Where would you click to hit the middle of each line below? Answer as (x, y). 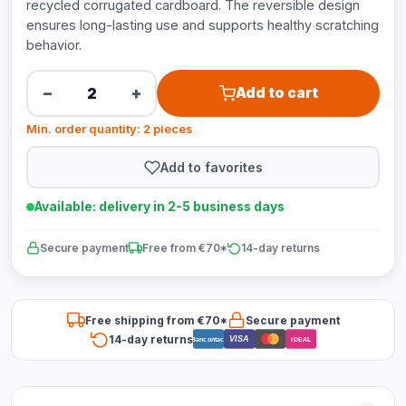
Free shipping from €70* (156, 320)
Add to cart (276, 93)
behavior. (54, 45)
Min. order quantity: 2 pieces (109, 129)
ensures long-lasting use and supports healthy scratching (203, 25)
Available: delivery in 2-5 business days (159, 207)
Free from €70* (185, 248)
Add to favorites (211, 167)
